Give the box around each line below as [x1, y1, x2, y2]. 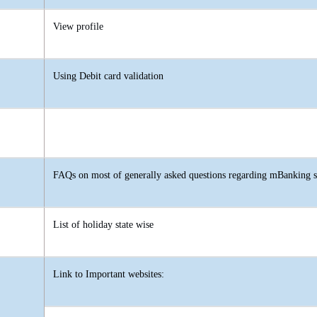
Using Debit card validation [53, 71, 163, 82]
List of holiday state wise [53, 219, 154, 231]
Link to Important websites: [53, 269, 164, 280]
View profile [53, 21, 103, 33]
